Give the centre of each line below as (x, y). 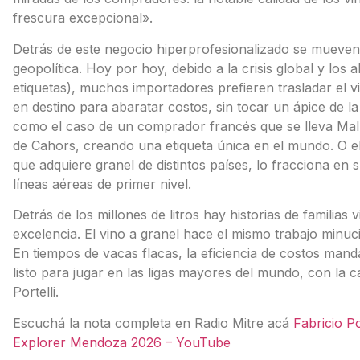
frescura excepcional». (82, 18)
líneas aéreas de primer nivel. (102, 184)
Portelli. (35, 292)
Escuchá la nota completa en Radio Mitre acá (153, 323)
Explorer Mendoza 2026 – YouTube (121, 342)
